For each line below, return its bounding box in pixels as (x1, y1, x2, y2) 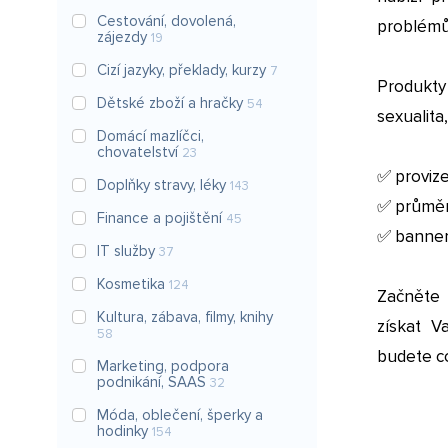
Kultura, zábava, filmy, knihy (97, 308, 273, 326)
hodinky (97, 422, 152, 440)
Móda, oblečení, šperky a (97, 406, 263, 424)
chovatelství (97, 143, 182, 161)
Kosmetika (97, 275, 169, 293)
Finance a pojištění (97, 209, 226, 227)
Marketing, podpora (97, 357, 229, 375)
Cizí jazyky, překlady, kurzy (97, 61, 270, 79)
